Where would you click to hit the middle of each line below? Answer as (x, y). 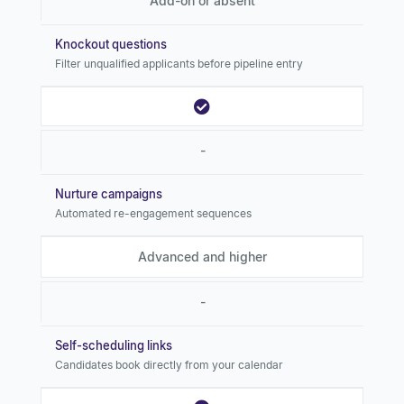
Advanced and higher (202, 256)
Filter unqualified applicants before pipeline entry (179, 63)
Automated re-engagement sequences (153, 213)
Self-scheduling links (114, 345)
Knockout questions (111, 44)
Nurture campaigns (109, 193)
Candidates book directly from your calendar (169, 364)
